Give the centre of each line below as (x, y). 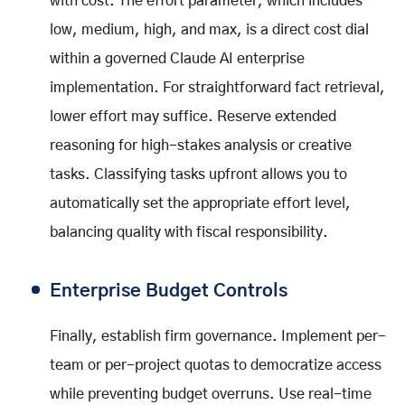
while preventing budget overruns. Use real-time (211, 395)
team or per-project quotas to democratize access (216, 366)
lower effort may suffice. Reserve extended (193, 117)
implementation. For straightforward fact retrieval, (217, 88)
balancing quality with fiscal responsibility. (189, 233)
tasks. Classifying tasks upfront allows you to (198, 175)
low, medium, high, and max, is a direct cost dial (209, 30)
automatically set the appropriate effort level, (200, 204)
